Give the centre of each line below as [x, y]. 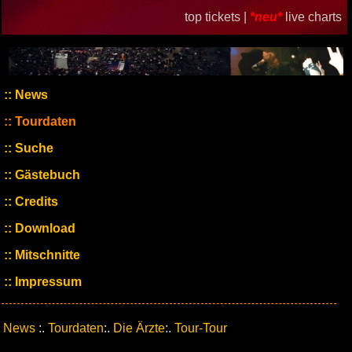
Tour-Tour [201, 328]
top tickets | [217, 17]
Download [44, 228]
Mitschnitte [46, 255]
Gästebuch [46, 175]
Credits [35, 202]
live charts [313, 17]
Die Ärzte [139, 328]
